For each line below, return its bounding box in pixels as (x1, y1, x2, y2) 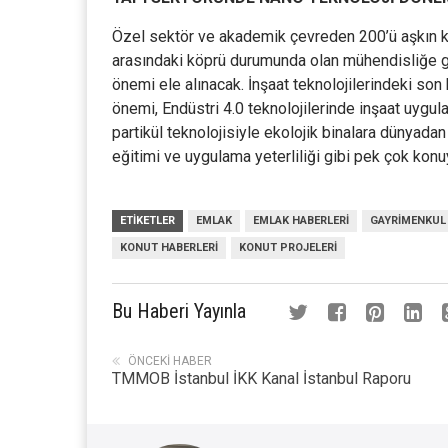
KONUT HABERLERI (120, 241, 218, 254)
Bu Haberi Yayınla (112, 299, 246, 323)
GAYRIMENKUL (370, 214, 446, 227)
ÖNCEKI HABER (128, 354, 212, 368)
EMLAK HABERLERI (253, 214, 349, 227)
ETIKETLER (120, 214, 175, 227)
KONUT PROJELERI (239, 241, 337, 254)
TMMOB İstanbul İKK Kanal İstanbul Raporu (112, 369, 411, 388)
